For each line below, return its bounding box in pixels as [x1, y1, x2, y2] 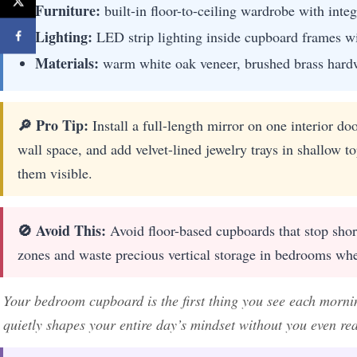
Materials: [35, 52, 99, 73]
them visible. [18, 163, 92, 182]
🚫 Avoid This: [18, 219, 106, 241]
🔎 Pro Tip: [18, 114, 88, 135]
